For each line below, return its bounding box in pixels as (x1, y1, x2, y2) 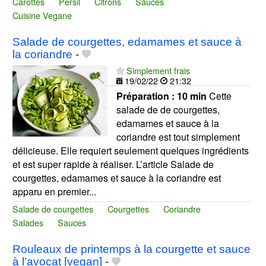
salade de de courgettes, (116, 103, 220, 117)
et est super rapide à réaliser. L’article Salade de (12, 157, 214, 172)
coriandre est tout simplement (116, 130, 240, 144)
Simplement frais (126, 64, 190, 77)
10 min (176, 89, 207, 103)
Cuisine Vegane (12, 8, 72, 21)
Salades (12, 216, 43, 229)
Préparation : (116, 89, 177, 103)
